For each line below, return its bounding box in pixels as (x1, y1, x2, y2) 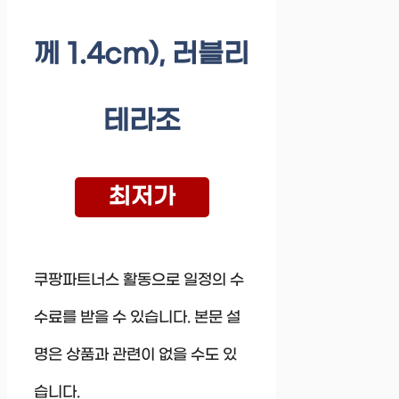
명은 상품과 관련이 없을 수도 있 (34, 346, 237, 364)
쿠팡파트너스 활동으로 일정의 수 (34, 271, 244, 289)
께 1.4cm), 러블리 (34, 38, 250, 70)
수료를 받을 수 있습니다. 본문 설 (34, 308, 240, 327)
